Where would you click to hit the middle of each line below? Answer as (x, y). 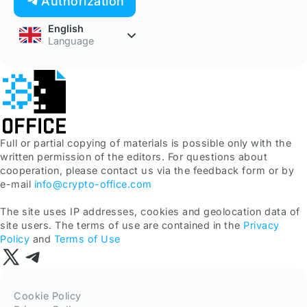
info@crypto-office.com (93, 184)
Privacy (261, 225)
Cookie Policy (48, 296)
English (66, 28)
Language (71, 41)
